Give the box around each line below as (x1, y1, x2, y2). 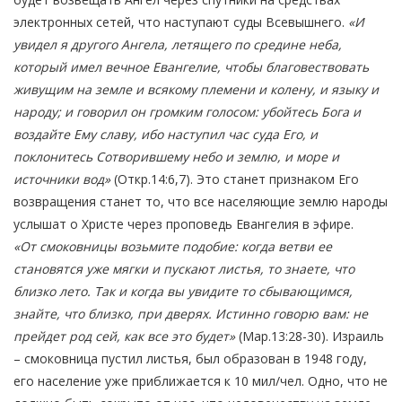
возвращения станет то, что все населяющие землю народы (13, 193, 388, 211)
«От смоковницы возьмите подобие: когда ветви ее (13, 238, 332, 256)
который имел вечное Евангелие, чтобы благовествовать (13, 58, 369, 76)
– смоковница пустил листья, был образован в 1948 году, (13, 350, 367, 368)
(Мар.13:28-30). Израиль (235, 328, 384, 345)
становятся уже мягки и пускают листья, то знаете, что (13, 260, 354, 278)
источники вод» (13, 170, 110, 188)
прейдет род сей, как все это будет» (13, 328, 235, 345)
